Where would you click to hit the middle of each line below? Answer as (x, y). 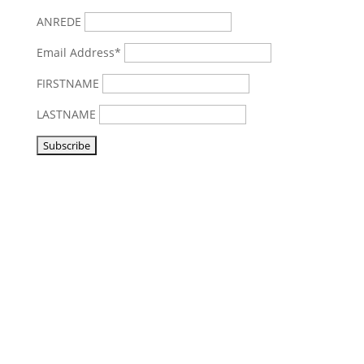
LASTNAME (67, 114)
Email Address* (80, 52)
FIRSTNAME (69, 83)
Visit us (56, 291)
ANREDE (58, 21)
